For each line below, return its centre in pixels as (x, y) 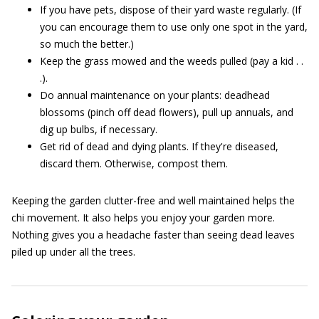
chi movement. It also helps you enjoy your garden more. (143, 218)
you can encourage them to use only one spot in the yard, (174, 27)
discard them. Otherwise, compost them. (134, 163)
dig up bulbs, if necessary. (99, 129)
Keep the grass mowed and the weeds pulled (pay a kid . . (172, 61)
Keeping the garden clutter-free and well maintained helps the (153, 200)
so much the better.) (87, 44)
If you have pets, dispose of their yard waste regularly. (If (171, 10)
